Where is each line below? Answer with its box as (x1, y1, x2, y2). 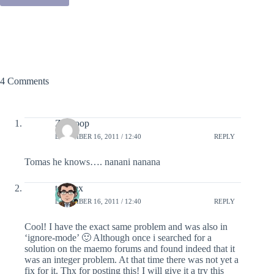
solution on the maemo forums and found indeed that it (24, 243, 235, 254)
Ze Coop (55, 117, 89, 128)
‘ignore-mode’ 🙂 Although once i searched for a (24, 232, 212, 243)
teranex (55, 182, 83, 193)
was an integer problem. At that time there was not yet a (24, 254, 239, 265)
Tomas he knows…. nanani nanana (24, 156, 160, 167)
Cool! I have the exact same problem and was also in (24, 221, 228, 232)
